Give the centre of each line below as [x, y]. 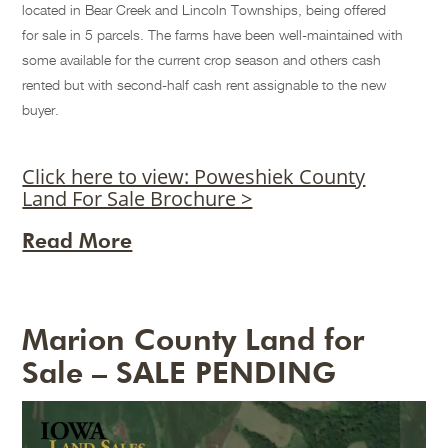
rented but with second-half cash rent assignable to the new [204, 85]
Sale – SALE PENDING [179, 372]
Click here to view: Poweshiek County [194, 177]
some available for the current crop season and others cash [202, 60]
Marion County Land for [193, 339]
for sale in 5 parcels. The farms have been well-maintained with [213, 35]
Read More [77, 241]
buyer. [41, 110]
